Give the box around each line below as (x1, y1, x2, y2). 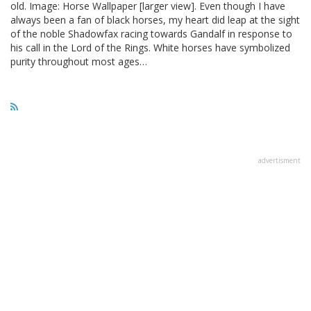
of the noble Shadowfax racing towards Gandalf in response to (10, 26, 292, 40)
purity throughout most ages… (10, 54, 147, 68)
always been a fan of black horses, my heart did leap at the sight (10, 12, 300, 26)
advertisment (258, 155, 301, 165)
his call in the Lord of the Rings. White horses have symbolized (10, 40, 290, 54)
